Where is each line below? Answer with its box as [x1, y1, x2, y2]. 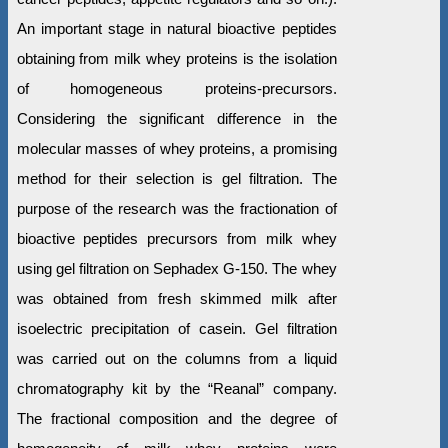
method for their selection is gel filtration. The [16, 170, 337, 188]
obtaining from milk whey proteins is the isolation [16, 50, 337, 68]
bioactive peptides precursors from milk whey [16, 230, 337, 248]
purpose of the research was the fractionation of [16, 200, 337, 218]
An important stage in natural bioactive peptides [16, 20, 337, 38]
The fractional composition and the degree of [16, 410, 337, 428]
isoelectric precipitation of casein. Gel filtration [16, 320, 337, 338]
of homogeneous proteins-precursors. [16, 80, 337, 98]
